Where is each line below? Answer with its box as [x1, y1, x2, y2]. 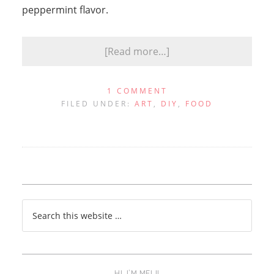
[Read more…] [105, 44, 169, 58]
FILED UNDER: [61, 98, 135, 109]
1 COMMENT [106, 85, 168, 96]
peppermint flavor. [21, 2, 108, 17]
